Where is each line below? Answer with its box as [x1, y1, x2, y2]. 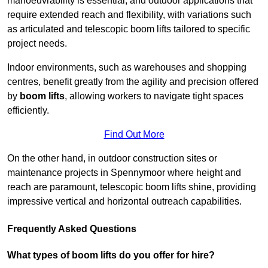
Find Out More [103, 129, 165, 140]
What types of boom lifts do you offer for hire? [7, 250, 215, 261]
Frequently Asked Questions [7, 224, 136, 234]
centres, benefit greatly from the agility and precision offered [7, 77, 258, 87]
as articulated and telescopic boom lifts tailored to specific [7, 24, 250, 35]
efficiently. [7, 105, 49, 116]
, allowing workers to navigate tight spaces [65, 91, 243, 102]
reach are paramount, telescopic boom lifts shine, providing [7, 182, 256, 193]
